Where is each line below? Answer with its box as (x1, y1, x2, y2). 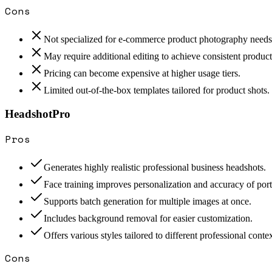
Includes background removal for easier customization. (44, 213, 253, 224)
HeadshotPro (5, 107, 70, 120)
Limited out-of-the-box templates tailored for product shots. (44, 84, 270, 95)
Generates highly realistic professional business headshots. (44, 162, 266, 173)
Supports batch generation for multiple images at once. (44, 196, 251, 207)
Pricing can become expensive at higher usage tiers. (44, 67, 240, 78)
